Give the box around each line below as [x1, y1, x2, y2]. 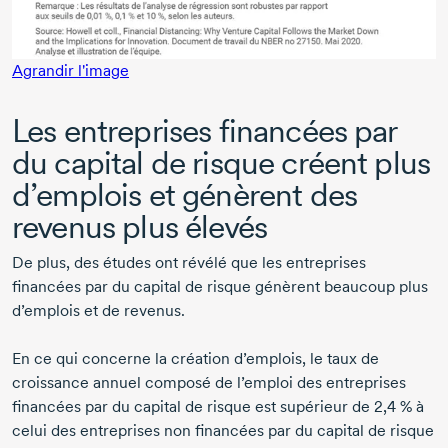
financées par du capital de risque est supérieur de [12, 396, 374, 416]
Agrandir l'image [12, 60, 129, 80]
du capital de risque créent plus [12, 142, 431, 182]
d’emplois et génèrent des [12, 174, 358, 214]
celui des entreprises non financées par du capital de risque [12, 420, 434, 440]
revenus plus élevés [12, 206, 268, 246]
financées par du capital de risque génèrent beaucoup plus [12, 276, 428, 296]
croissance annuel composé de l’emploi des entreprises [12, 372, 406, 392]
